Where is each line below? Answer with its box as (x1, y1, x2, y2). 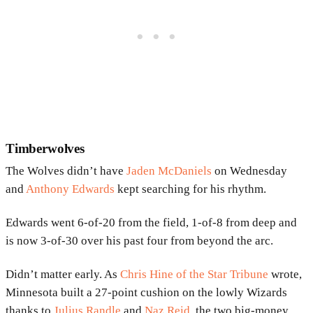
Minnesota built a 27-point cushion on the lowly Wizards (6, 285, 287, 299)
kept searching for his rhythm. (115, 182, 266, 196)
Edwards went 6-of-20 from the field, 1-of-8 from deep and (6, 215, 297, 229)
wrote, (268, 267, 302, 281)
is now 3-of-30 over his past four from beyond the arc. (6, 233, 273, 247)
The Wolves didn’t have (6, 163, 126, 177)
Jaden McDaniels (126, 163, 212, 177)
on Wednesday (212, 163, 287, 177)
